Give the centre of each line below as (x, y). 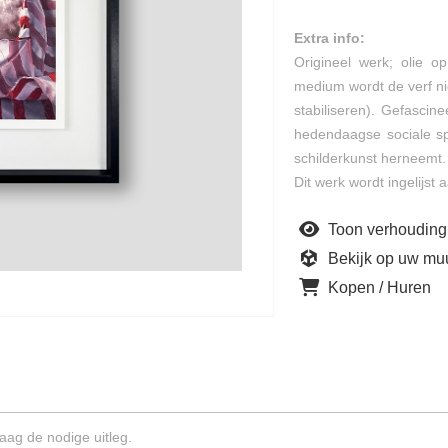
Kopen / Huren (377, 287)
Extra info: (329, 38)
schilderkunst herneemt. (370, 158)
